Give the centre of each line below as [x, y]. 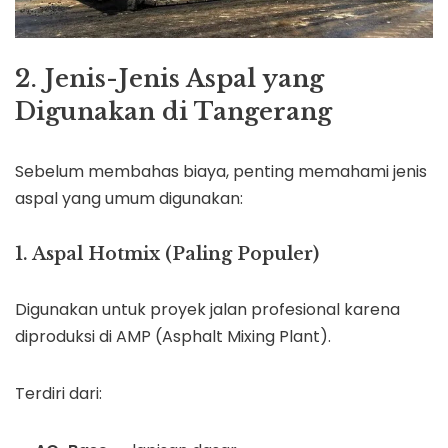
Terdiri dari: [58, 394]
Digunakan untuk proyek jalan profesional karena [207, 310]
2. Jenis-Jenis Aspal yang [169, 79]
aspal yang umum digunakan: [129, 199]
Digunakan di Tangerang [173, 112]
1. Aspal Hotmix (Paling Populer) [167, 254]
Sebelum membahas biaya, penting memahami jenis [221, 172]
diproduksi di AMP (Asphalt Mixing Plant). [173, 337]
